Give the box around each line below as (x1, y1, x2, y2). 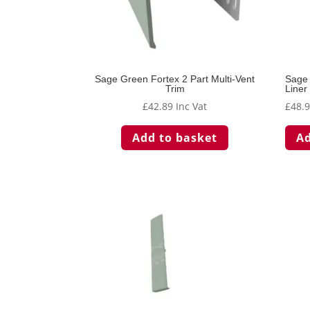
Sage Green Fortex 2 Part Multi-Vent (95, 73, 255, 84)
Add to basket (132, 129, 218, 145)
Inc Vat (176, 99, 208, 113)
